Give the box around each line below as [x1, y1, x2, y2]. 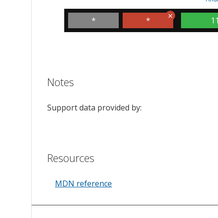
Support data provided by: [47, 102, 142, 113]
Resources [47, 150, 94, 165]
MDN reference [55, 178, 112, 189]
